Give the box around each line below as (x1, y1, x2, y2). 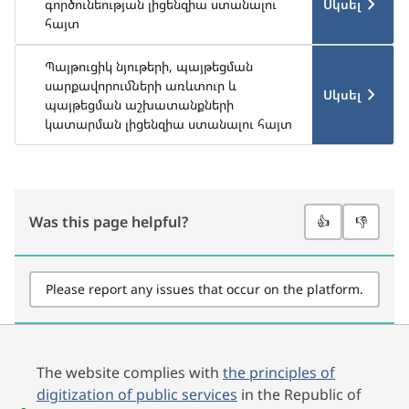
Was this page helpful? (29, 212, 188, 232)
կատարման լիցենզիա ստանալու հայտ (45, 115, 292, 132)
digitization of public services (37, 384, 237, 404)
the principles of (223, 362, 335, 383)
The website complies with (37, 362, 223, 383)
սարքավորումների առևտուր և (45, 77, 236, 94)
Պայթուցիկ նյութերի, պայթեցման (45, 58, 253, 75)
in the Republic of (237, 384, 362, 404)
